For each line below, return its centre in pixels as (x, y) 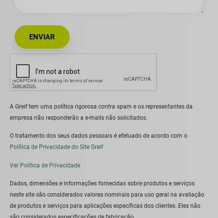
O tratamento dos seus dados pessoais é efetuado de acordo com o (99, 136)
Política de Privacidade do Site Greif (56, 147)
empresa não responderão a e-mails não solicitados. (79, 118)
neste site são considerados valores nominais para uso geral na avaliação (107, 195)
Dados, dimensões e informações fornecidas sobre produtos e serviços (102, 184)
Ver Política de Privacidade (45, 165)
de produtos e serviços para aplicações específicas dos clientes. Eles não (105, 206)
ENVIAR (42, 37)
